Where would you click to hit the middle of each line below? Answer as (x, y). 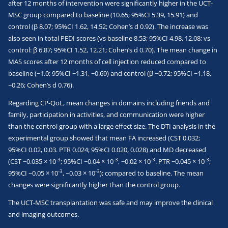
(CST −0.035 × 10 (32, 162)
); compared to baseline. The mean (152, 173)
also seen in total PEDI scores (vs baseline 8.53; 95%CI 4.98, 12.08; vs (109, 38)
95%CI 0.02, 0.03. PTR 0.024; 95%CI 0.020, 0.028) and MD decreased (107, 150)
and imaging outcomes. (44, 215)
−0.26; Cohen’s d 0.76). (41, 85)
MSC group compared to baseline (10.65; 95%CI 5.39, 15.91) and (103, 15)
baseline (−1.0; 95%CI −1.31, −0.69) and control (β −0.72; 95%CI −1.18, (110, 74)
